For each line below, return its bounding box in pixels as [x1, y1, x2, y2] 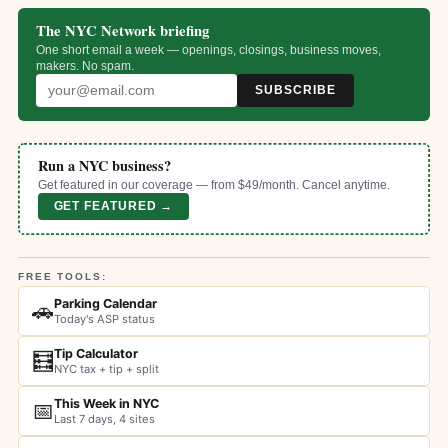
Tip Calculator [54, 345, 138, 361]
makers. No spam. [36, 58, 134, 73]
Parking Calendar [54, 295, 157, 311]
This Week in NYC [54, 395, 159, 411]
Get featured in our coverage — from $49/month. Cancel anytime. [37, 178, 390, 193]
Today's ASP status [54, 311, 155, 326]
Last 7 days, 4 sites [54, 411, 155, 426]
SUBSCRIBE [255, 83, 336, 98]
